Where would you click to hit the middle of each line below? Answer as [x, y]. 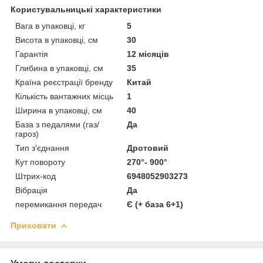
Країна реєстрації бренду [64, 82]
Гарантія [32, 54]
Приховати [33, 225]
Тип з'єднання [42, 148]
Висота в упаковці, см [57, 40]
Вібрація [31, 190]
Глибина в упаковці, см [59, 68]
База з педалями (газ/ [57, 124]
